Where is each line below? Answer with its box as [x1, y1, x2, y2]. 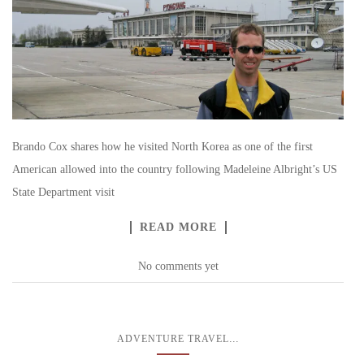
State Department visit [12, 185, 115, 198]
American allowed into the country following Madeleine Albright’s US [12, 162, 337, 175]
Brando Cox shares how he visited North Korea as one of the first [12, 140, 313, 153]
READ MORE [139, 220, 217, 233]
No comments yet [137, 259, 219, 272]
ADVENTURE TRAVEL [117, 332, 229, 344]
